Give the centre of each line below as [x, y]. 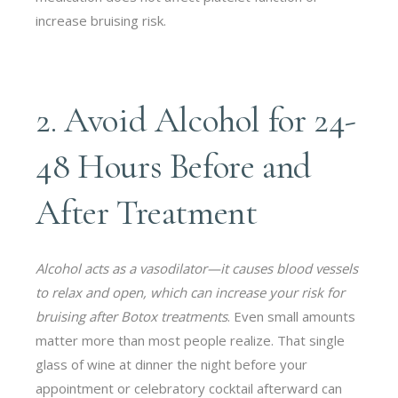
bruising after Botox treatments [132, 316]
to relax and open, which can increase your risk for [191, 292]
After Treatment [147, 212]
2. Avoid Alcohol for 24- [196, 119]
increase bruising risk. [101, 20]
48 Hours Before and [174, 166]
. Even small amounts [292, 316]
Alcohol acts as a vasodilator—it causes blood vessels [197, 268]
